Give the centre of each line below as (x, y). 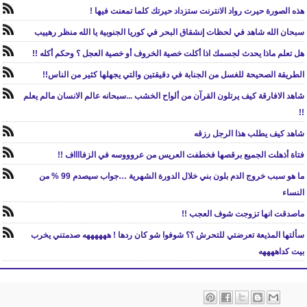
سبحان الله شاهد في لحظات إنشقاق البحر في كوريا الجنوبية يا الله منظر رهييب (169, 32)
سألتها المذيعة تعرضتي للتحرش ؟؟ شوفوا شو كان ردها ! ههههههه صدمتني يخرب (168, 235)
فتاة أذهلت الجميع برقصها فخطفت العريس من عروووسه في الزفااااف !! (181, 155)
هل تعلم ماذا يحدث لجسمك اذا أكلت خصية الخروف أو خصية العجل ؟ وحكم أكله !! (168, 53)
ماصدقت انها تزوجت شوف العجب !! (243, 214)
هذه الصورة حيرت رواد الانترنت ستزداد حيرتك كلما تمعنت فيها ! (197, 11)
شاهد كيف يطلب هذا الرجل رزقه (249, 134)
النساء (293, 193)
